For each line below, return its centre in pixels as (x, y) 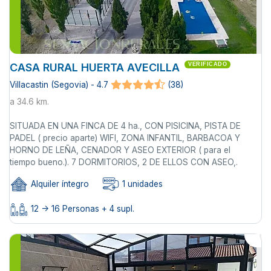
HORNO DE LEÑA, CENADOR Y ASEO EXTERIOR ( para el (120, 150)
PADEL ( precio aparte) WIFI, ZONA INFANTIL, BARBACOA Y (125, 138)
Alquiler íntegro (59, 184)
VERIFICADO (207, 64)
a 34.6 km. (29, 102)
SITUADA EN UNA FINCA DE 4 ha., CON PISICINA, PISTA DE (125, 126)
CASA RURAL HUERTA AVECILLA (95, 68)
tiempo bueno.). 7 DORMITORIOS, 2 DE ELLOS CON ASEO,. (124, 162)
